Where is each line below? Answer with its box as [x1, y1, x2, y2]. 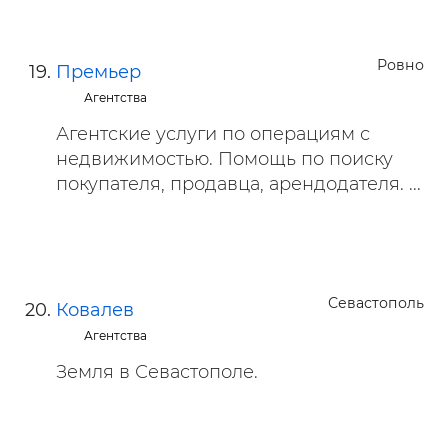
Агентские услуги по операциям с [56, 123, 370, 145]
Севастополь [328, 294, 424, 312]
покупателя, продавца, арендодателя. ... [56, 173, 421, 195]
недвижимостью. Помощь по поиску [56, 148, 393, 170]
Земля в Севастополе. [56, 361, 258, 383]
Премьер [56, 61, 141, 83]
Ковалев [56, 299, 134, 321]
